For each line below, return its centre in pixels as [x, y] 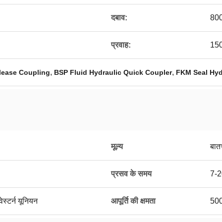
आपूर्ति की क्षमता [133, 201]
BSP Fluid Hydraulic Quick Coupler [113, 72]
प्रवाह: [121, 45]
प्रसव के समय [131, 174]
